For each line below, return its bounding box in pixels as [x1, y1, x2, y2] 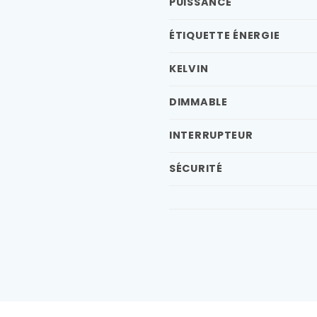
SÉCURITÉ [169, 161, 223, 175]
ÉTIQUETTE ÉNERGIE [169, 28, 280, 42]
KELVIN [169, 61, 209, 76]
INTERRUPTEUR [169, 127, 253, 142]
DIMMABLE [169, 94, 228, 109]
